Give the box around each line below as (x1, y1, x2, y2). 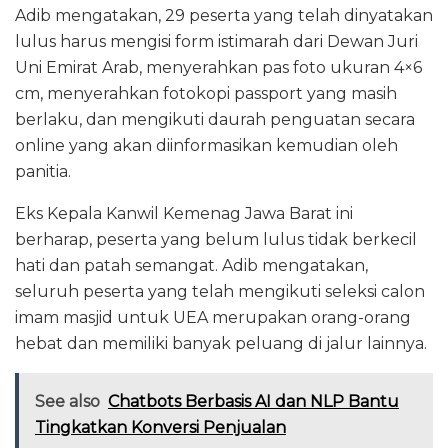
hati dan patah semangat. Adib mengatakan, (15, 255, 368, 275)
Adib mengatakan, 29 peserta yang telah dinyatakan (15, 5, 433, 25)
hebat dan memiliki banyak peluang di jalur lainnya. (15, 333, 427, 353)
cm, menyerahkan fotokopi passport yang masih (15, 83, 397, 103)
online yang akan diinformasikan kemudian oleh (15, 135, 398, 155)
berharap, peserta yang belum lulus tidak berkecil (15, 229, 417, 249)
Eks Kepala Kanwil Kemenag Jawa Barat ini (15, 203, 353, 223)
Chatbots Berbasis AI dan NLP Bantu (108, 391, 399, 411)
